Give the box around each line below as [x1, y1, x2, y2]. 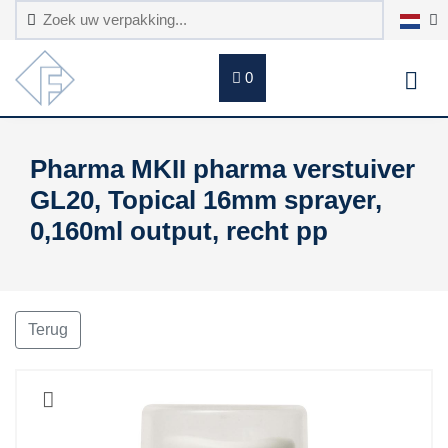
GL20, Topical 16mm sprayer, [30, 185, 382, 215]
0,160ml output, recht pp [30, 216, 328, 246]
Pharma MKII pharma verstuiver [30, 154, 415, 184]
